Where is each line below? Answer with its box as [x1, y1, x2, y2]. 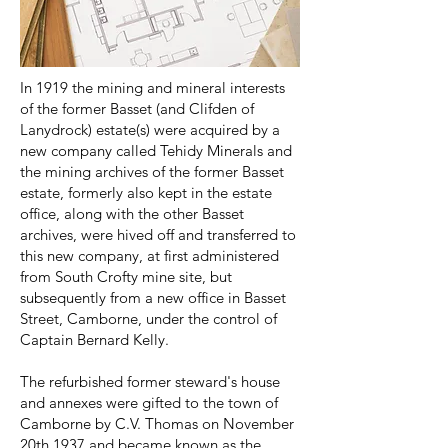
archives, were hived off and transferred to [20, 225, 296, 244]
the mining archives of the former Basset [20, 162, 284, 181]
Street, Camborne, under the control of [20, 309, 277, 328]
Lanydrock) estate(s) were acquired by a [20, 120, 280, 139]
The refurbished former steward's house [20, 372, 280, 391]
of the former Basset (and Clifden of [20, 99, 254, 118]
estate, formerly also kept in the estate [20, 183, 272, 202]
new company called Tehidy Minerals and [20, 141, 292, 160]
